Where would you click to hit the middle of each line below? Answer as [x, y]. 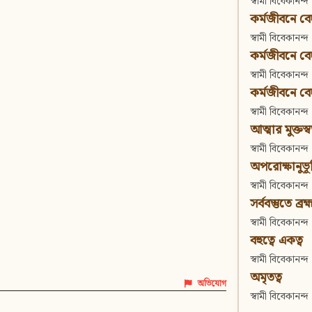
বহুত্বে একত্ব [276, 241]
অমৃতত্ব [266, 278]
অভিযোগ [212, 284]
